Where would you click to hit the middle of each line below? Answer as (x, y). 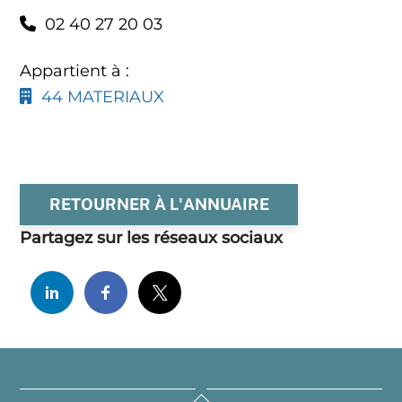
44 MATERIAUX (99, 97)
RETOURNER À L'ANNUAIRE (159, 205)
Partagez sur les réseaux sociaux (152, 238)
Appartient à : (75, 71)
